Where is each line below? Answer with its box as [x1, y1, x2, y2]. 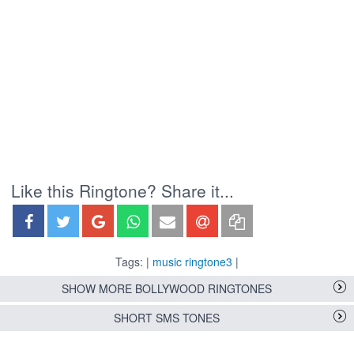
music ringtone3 [153, 254, 232, 270]
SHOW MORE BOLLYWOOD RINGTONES [62, 281, 272, 297]
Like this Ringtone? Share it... [11, 179, 234, 203]
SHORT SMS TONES [114, 310, 220, 326]
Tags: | [115, 254, 153, 270]
